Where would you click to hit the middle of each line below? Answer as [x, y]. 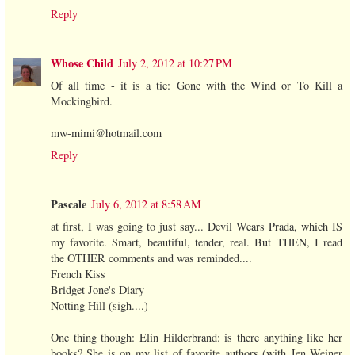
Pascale [69, 204]
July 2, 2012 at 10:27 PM [175, 63]
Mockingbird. [82, 101]
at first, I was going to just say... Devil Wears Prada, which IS [197, 226]
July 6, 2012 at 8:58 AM [146, 204]
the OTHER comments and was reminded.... [151, 258]
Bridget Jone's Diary [97, 289]
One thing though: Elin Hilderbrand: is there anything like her [197, 337]
